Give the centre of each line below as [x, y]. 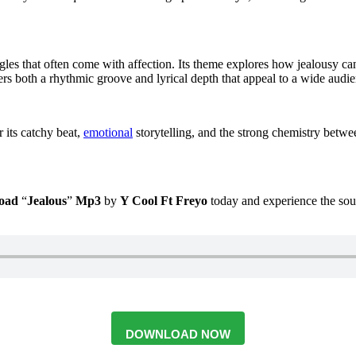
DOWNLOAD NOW [178, 335]
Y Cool [139, 201]
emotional [108, 133]
